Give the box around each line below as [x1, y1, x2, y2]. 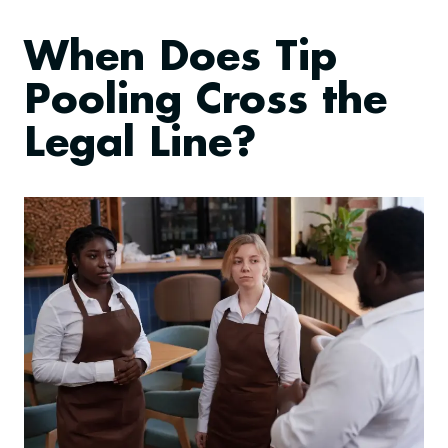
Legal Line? [24, 123, 256, 167]
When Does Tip [24, 37, 337, 81]
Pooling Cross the [24, 80, 387, 124]
